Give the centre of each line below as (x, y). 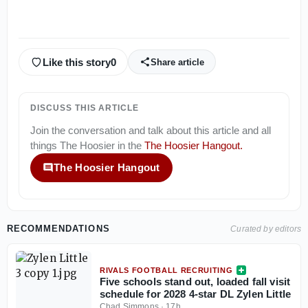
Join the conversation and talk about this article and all (151, 131)
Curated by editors (266, 229)
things (45, 146)
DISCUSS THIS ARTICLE (85, 108)
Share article (177, 62)
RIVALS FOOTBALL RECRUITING (166, 271)
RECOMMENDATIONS (58, 229)
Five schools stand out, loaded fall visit (195, 282)
